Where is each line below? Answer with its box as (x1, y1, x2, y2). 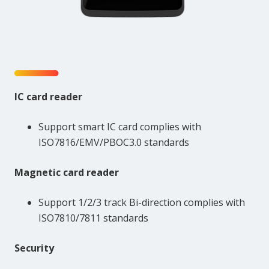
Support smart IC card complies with (38, 120, 201, 134)
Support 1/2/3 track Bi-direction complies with (38, 196, 245, 210)
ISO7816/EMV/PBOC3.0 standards (38, 136, 189, 150)
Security (14, 241, 54, 255)
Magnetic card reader (14, 166, 119, 180)
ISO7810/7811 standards (38, 211, 148, 225)
